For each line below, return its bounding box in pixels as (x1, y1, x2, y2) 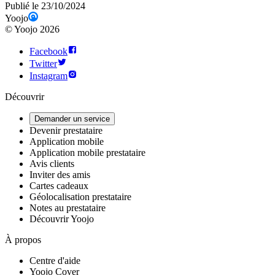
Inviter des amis (29, 169, 90, 180)
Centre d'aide (29, 255, 80, 266)
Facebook (29, 46, 68, 57)
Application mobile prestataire (29, 147, 145, 158)
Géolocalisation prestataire (29, 192, 131, 203)
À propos (5, 234, 41, 246)
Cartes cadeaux (29, 180, 88, 192)
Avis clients (29, 158, 74, 169)
